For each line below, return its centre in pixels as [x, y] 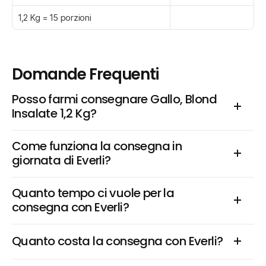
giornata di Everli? [61, 160]
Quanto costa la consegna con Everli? [118, 241]
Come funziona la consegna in [97, 146]
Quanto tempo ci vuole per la [93, 193]
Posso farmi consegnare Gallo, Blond [114, 99]
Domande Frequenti [85, 74]
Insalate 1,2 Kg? [54, 113]
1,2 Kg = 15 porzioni [55, 18]
